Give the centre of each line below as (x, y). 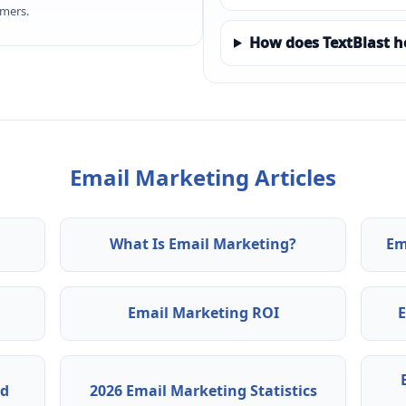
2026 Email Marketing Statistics (203, 391)
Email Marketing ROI (203, 313)
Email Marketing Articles (203, 177)
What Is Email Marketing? (203, 244)
